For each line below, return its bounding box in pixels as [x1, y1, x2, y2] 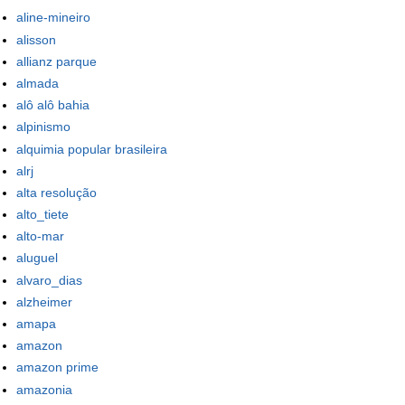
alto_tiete [16, 207, 69, 222]
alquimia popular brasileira [16, 141, 167, 156]
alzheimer [16, 294, 72, 309]
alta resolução [16, 184, 97, 200]
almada [16, 75, 59, 90]
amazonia [16, 381, 72, 397]
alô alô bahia [16, 98, 89, 113]
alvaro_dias [16, 272, 82, 287]
